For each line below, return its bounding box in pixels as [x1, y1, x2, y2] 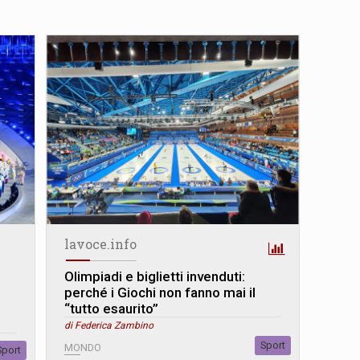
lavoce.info [64, 235, 137, 253]
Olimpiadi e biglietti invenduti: [64, 268, 246, 285]
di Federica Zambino [64, 320, 154, 332]
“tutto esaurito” [64, 301, 159, 317]
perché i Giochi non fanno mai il [64, 284, 256, 301]
